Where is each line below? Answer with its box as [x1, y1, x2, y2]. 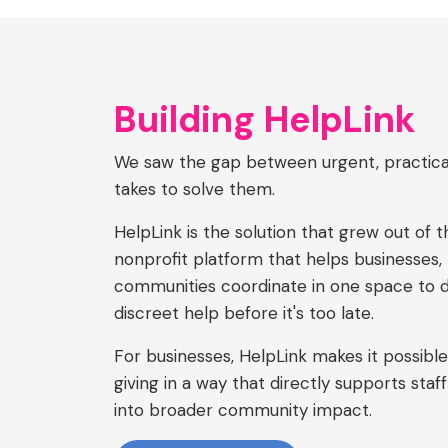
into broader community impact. [114, 398, 372, 421]
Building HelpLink [114, 95, 416, 143]
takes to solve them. [114, 177, 275, 200]
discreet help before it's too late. [114, 301, 374, 324]
